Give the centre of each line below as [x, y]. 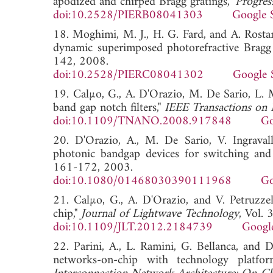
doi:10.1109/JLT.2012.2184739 [133, 227]
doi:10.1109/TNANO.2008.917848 [142, 121]
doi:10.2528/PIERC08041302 [128, 75]
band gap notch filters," [109, 108]
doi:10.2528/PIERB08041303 [128, 15]
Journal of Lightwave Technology [160, 214]
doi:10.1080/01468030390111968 [142, 181]
